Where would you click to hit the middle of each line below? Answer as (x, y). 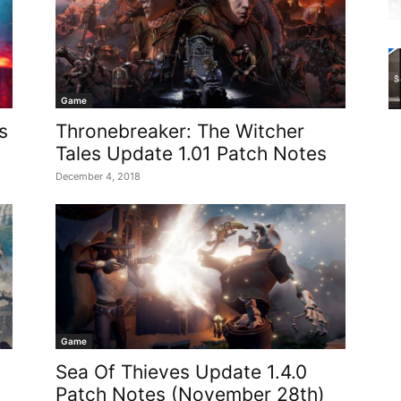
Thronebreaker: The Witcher (180, 131)
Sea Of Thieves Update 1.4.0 (181, 372)
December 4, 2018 (98, 176)
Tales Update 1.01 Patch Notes (191, 154)
